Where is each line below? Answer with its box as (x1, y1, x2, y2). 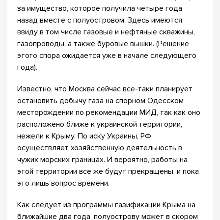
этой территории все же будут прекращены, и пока (17, 166, 199, 176)
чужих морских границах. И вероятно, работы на (17, 155, 188, 165)
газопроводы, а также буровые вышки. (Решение (17, 39, 189, 49)
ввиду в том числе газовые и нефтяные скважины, (17, 27, 195, 37)
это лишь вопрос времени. (17, 178, 110, 188)
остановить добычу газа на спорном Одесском (17, 96, 184, 106)
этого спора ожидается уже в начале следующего (17, 51, 196, 60)
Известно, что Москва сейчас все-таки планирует (17, 84, 192, 94)
